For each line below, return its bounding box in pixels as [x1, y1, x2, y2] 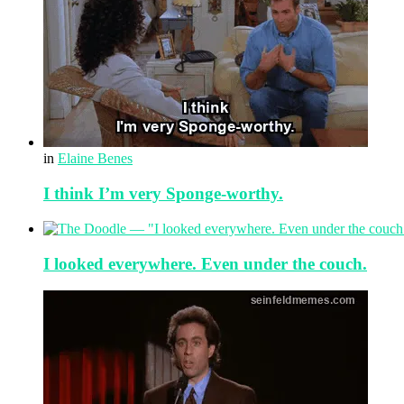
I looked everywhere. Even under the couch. [43, 253, 367, 273]
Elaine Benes [58, 151, 133, 167]
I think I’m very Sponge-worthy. [43, 184, 283, 204]
